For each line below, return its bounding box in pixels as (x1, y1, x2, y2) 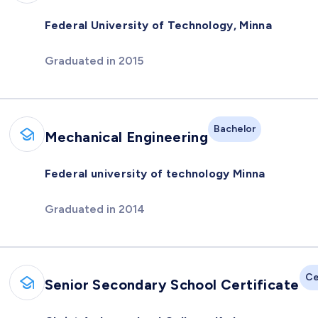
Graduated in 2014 (44, 202, 145, 216)
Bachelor (214, 123, 256, 136)
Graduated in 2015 (44, 54, 143, 68)
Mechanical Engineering (44, 128, 209, 146)
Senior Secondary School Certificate (44, 276, 300, 294)
